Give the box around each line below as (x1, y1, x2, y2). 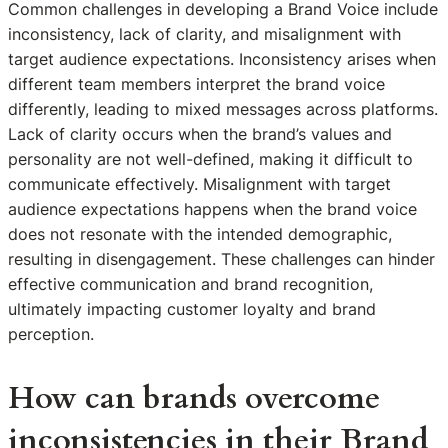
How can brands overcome (8, 377, 380, 419)
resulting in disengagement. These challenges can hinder (8, 249, 435, 270)
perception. (8, 324, 94, 345)
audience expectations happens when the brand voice (8, 199, 417, 220)
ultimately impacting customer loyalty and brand (8, 299, 376, 320)
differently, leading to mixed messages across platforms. (8, 99, 438, 120)
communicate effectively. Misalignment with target (8, 174, 391, 195)
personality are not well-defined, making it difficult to (8, 149, 413, 170)
